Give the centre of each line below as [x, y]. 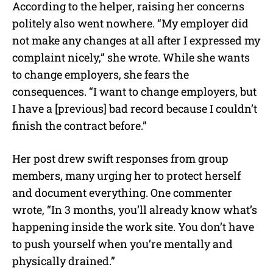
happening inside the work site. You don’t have [133, 226]
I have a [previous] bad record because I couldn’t [135, 108]
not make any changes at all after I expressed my [136, 40]
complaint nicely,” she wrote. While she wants [131, 57]
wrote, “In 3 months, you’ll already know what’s [135, 209]
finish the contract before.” [80, 125]
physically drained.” [64, 261]
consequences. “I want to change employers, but [134, 91]
